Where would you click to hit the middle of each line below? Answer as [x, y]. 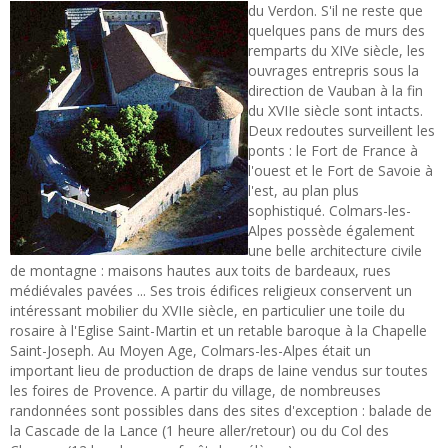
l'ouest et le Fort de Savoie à [340, 171]
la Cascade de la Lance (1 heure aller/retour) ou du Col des [199, 431]
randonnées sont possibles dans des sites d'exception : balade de [221, 411]
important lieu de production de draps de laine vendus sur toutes [219, 371]
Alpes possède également [331, 231]
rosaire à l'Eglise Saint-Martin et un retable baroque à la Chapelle [218, 331]
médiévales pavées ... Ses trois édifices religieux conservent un [211, 291]
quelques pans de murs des [336, 31]
